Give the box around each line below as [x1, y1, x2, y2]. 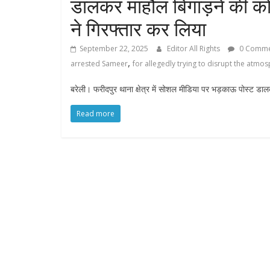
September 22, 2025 [80, 43, 148, 54]
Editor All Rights [167, 43, 222, 54]
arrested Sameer [71, 58, 128, 69]
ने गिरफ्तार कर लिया [71, 16, 206, 42]
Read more [77, 108, 115, 119]
